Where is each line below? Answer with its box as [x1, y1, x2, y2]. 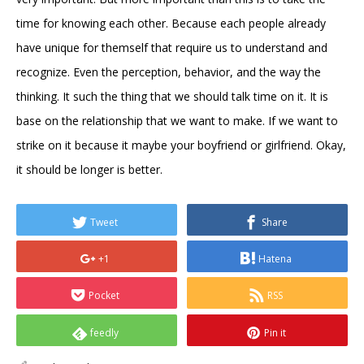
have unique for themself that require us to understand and [16, 39, 327, 55]
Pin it [263, 325, 286, 340]
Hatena [258, 251, 292, 266]
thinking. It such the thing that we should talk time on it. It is [16, 88, 328, 104]
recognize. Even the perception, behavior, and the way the [16, 63, 321, 80]
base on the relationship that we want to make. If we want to [16, 112, 338, 128]
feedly [89, 325, 119, 340]
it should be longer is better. [16, 161, 162, 177]
